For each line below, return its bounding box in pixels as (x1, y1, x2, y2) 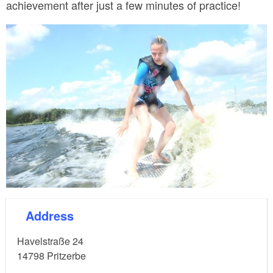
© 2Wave (238, 180, 264, 189)
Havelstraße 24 (17, 234, 83, 249)
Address (34, 207, 74, 225)
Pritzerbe (47, 249, 86, 263)
